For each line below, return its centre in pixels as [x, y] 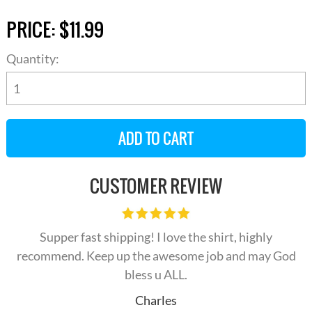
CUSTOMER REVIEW [156, 186]
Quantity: [32, 59]
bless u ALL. [156, 275]
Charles [156, 301]
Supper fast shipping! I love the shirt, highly [156, 237]
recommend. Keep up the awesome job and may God [156, 256]
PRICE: [32, 30]
